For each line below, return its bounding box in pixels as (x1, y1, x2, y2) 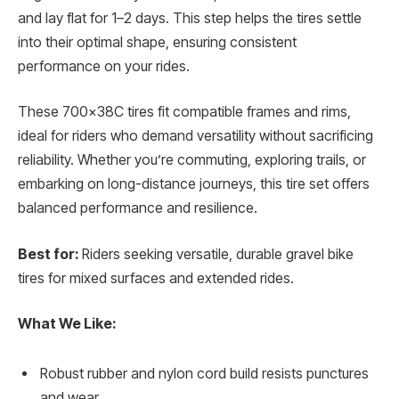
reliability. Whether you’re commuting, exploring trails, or (18, 151, 366, 169)
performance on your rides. (18, 57, 190, 75)
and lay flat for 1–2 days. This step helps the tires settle (18, 9, 362, 27)
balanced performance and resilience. (18, 199, 257, 217)
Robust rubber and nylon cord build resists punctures (40, 364, 369, 382)
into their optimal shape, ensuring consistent (18, 33, 297, 51)
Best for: (18, 245, 78, 263)
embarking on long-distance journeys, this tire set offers (18, 175, 370, 193)
